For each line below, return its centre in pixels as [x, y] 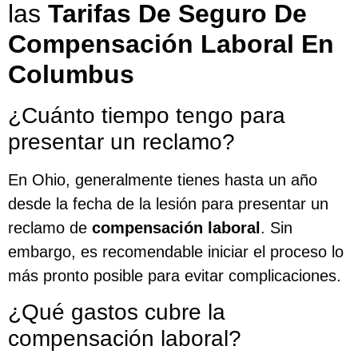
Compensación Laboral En [171, 44]
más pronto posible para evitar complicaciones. [175, 275]
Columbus [71, 74]
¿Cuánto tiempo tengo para [147, 115]
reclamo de [50, 227]
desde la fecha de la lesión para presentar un [168, 203]
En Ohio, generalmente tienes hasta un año [163, 179]
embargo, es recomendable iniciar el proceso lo [176, 251]
